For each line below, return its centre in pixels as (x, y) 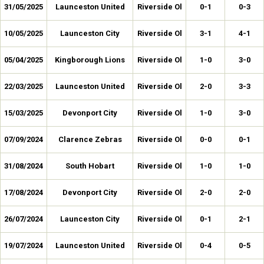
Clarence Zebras (90, 139)
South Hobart (90, 166)
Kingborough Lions (90, 60)
